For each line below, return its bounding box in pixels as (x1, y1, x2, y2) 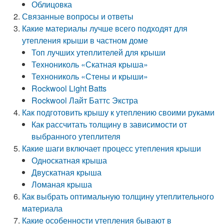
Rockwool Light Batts (31, 82, 107, 94)
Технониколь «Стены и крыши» (31, 70, 148, 82)
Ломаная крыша (31, 178, 92, 190)
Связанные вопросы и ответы (22, 10, 134, 22)
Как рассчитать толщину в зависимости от (31, 118, 187, 130)
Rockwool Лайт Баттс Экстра (31, 94, 138, 106)
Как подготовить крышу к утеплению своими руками (22, 106, 215, 118)
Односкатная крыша (31, 154, 107, 166)
